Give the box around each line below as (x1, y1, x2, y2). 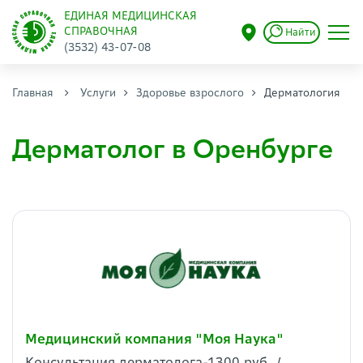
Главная (12, 86, 53, 100)
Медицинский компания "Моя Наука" (25, 331, 284, 348)
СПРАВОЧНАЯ (63, 24, 138, 38)
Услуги (80, 86, 116, 100)
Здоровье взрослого (136, 86, 244, 100)
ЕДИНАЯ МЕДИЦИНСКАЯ (63, 9, 197, 23)
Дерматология (264, 86, 340, 100)
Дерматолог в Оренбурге (12, 133, 333, 165)
